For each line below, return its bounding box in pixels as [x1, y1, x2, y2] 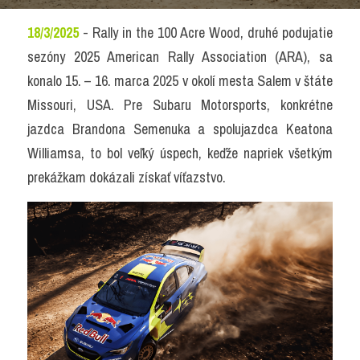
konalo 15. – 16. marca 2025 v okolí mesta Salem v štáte [27, 71, 333, 91]
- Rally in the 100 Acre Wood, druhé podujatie [79, 22, 333, 43]
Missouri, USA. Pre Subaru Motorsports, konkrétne [27, 95, 333, 115]
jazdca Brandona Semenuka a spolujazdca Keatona [27, 119, 333, 139]
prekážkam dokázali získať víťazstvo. [27, 167, 226, 187]
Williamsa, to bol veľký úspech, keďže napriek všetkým [27, 143, 333, 163]
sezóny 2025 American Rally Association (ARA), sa [27, 47, 333, 67]
